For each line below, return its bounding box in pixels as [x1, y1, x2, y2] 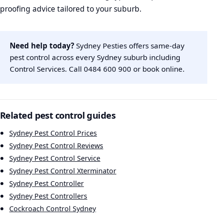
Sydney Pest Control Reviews [9, 140, 104, 150]
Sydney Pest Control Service [9, 153, 101, 163]
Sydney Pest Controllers [9, 191, 88, 201]
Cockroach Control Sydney [9, 203, 96, 213]
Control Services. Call [10, 64, 84, 74]
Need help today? [10, 41, 74, 51]
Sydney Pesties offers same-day [74, 41, 185, 51]
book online [142, 64, 183, 74]
